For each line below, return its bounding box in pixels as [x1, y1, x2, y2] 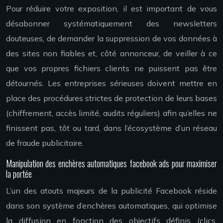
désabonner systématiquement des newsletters [6, 18, 217, 29]
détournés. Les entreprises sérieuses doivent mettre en [6, 78, 217, 89]
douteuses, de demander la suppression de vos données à [6, 33, 217, 44]
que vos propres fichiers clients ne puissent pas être [6, 63, 217, 74]
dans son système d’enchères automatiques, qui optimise [6, 201, 217, 211]
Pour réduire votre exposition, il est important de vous [6, 3, 217, 14]
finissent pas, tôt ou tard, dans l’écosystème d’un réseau [6, 123, 217, 133]
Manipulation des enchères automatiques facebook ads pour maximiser [6, 157, 217, 170]
